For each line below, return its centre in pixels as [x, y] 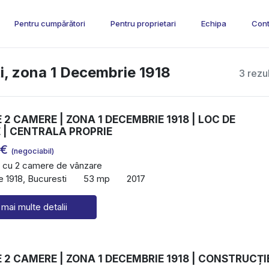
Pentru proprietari [143, 23]
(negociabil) [32, 151]
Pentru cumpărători [50, 23]
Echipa [214, 23]
